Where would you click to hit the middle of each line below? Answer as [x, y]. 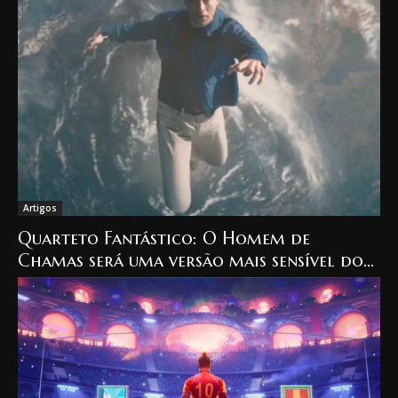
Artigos [40, 207]
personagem [67, 283]
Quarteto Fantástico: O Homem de [164, 238]
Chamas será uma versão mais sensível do [191, 260]
